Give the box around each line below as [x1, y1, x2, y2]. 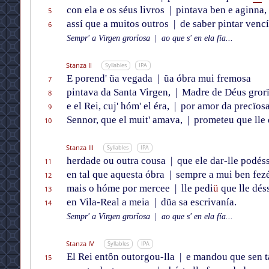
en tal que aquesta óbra [66, 169, 167, 181]
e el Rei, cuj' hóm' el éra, [66, 100, 172, 112]
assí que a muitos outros [66, 18, 171, 30]
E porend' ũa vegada [66, 73, 155, 85]
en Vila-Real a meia [66, 196, 152, 208]
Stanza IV [65, 239, 94, 249]
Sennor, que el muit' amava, [66, 114, 185, 126]
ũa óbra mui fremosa [161, 73, 251, 85]
